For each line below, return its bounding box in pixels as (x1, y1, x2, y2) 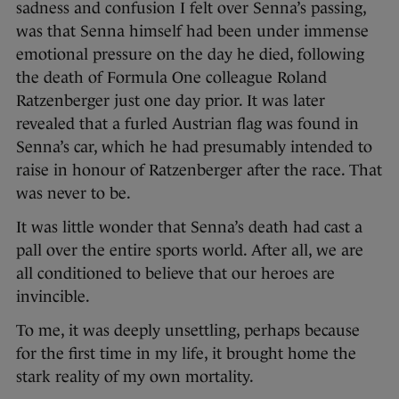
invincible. (16, 287, 90, 305)
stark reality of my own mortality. (16, 367, 254, 386)
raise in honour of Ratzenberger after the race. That (16, 160, 382, 179)
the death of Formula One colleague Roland (16, 68, 327, 86)
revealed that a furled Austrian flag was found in (16, 114, 359, 133)
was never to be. (16, 183, 131, 202)
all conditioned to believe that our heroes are (16, 264, 335, 282)
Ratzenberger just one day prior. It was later (16, 91, 325, 110)
